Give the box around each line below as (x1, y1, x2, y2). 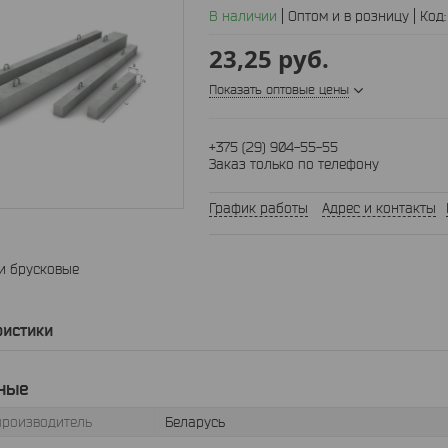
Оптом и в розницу (288, 8, 409, 24)
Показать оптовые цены (209, 82, 349, 97)
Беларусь (165, 414, 225, 430)
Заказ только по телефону (209, 156, 379, 172)
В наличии (209, 8, 277, 24)
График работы (209, 200, 308, 216)
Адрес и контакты (322, 200, 436, 216)
